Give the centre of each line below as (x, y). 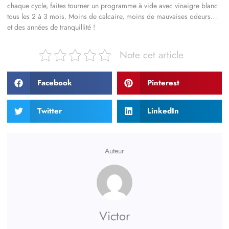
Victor (114, 216)
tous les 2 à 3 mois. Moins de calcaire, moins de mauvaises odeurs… (112, 16)
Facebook (54, 83)
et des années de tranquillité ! (51, 27)
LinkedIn (163, 111)
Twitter (49, 111)
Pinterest (163, 83)
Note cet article (152, 55)
